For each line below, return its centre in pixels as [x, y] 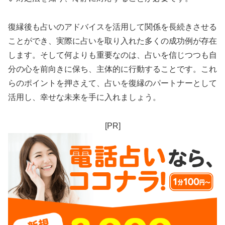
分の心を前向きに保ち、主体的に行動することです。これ [113, 69]
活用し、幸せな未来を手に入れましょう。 [84, 97]
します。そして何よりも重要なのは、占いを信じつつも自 [113, 55]
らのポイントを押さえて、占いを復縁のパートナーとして [113, 83]
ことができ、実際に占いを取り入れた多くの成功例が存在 [113, 41]
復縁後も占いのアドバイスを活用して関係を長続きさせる [113, 27]
